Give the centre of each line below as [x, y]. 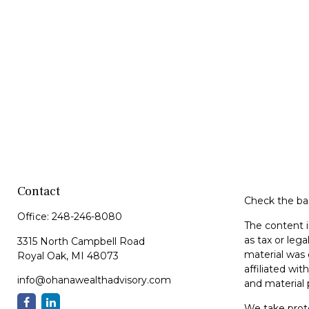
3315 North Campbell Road [81, 241]
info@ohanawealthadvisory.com [94, 280]
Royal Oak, [43, 256]
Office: [34, 216]
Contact [39, 191]
